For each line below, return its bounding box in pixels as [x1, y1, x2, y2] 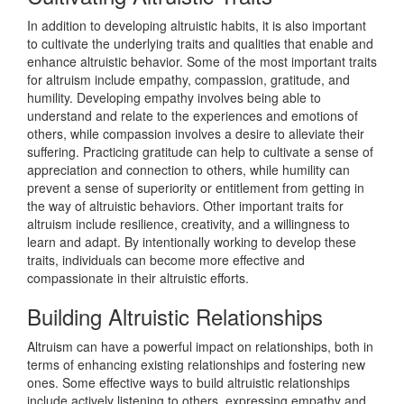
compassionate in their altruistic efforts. [27, 269, 249, 287]
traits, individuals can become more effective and [27, 251, 305, 269]
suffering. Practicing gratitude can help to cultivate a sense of [27, 142, 373, 161]
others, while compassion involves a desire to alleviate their [27, 124, 364, 142]
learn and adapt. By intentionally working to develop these [27, 233, 356, 251]
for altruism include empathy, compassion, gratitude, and [27, 70, 350, 88]
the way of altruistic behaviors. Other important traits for [27, 197, 344, 215]
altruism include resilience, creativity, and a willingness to [27, 215, 350, 233]
